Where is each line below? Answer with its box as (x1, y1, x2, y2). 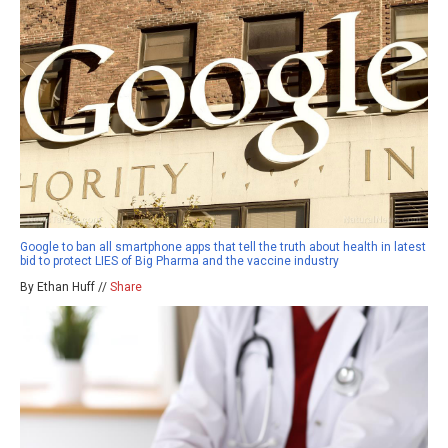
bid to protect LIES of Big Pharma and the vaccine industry (20, 253, 339, 268)
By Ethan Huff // (20, 279, 110, 294)
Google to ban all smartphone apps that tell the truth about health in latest (20, 239, 426, 254)
